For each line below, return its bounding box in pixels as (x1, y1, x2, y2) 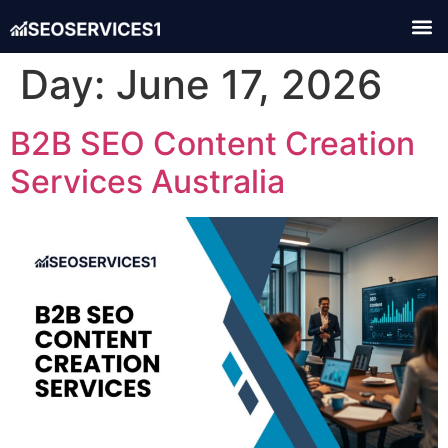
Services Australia (10, 162, 285, 201)
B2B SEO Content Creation (10, 124, 415, 163)
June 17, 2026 (116, 60, 382, 109)
